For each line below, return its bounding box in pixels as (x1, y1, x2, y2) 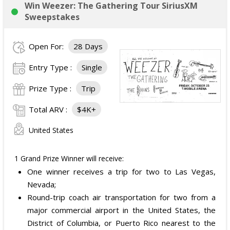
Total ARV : (29, 104, 69, 114)
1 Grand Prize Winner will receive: (14, 154, 124, 163)
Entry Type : (29, 62, 74, 72)
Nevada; (27, 179, 56, 189)
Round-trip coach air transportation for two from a (27, 192, 216, 202)
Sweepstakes (25, 11, 80, 23)
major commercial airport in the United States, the (27, 205, 216, 215)
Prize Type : (29, 83, 73, 93)
